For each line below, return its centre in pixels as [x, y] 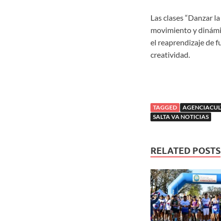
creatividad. [170, 55]
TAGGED [165, 108]
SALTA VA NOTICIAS [181, 117]
